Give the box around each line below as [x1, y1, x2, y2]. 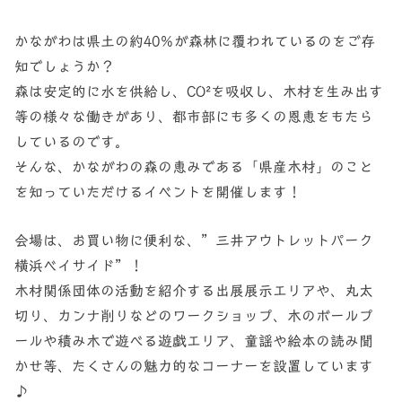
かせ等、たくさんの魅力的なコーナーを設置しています [14, 358, 374, 374]
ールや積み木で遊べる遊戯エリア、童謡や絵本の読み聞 [14, 333, 374, 349]
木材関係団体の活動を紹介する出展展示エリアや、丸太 [14, 283, 374, 299]
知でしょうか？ [14, 57, 116, 74]
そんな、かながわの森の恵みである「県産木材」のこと [14, 158, 374, 174]
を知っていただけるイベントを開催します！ [14, 183, 302, 199]
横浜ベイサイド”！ [14, 258, 144, 274]
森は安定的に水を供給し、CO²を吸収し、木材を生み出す [14, 83, 384, 99]
